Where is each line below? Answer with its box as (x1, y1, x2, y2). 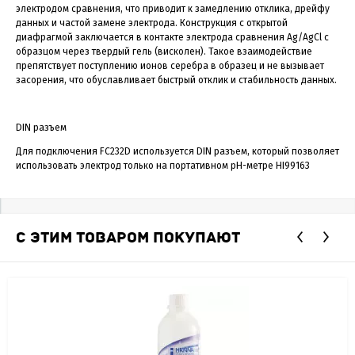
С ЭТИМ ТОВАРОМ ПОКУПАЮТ (16, 227, 240, 247)
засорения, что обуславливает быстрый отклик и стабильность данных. (16, 74, 337, 86)
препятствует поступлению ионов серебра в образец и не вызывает (16, 59, 324, 71)
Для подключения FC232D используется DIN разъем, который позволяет (16, 145, 339, 157)
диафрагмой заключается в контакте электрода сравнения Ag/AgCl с (16, 31, 329, 43)
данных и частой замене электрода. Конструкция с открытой (16, 17, 288, 29)
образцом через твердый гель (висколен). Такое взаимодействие (16, 45, 312, 57)
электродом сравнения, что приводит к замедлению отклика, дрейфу (16, 2, 330, 14)
